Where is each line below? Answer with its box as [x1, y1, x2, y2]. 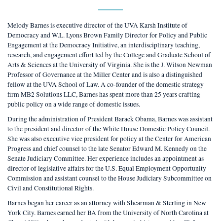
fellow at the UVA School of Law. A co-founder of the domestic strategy [7, 79, 204, 89]
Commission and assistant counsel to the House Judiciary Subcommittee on [7, 173, 212, 183]
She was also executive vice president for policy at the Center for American [7, 134, 211, 143]
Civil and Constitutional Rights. [7, 183, 94, 192]
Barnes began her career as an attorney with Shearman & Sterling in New [7, 198, 206, 207]
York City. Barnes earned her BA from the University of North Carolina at [7, 208, 209, 217]
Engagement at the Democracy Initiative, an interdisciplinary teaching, [7, 40, 200, 49]
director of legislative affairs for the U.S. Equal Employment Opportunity [7, 163, 206, 173]
